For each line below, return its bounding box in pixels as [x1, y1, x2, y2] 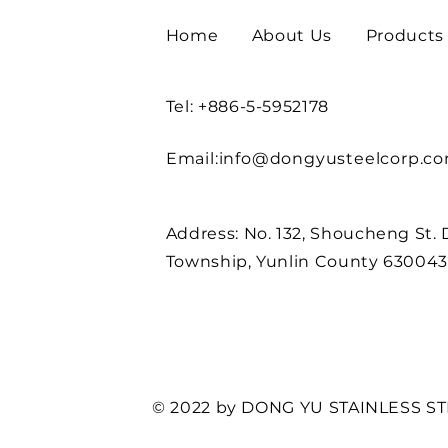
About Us [251, 26, 332, 45]
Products [365, 26, 444, 45]
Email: [165, 149, 219, 168]
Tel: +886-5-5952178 [165, 97, 329, 116]
